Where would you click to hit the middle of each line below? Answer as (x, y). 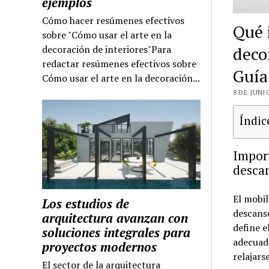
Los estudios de (86, 203)
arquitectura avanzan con (115, 218)
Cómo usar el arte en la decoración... (121, 78)
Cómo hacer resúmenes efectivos (113, 21)
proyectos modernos (100, 246)
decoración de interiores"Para (107, 50)
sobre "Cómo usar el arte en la (107, 35)
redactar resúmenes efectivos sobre (119, 64)
